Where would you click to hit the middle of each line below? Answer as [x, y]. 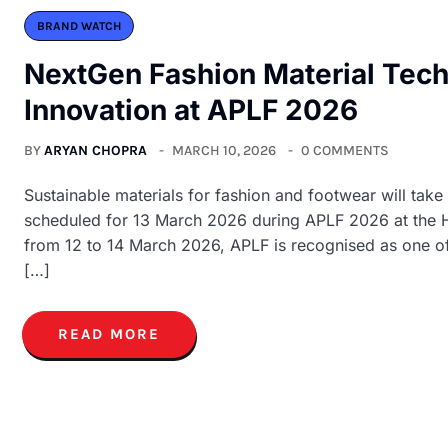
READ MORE [109, 333]
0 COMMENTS [345, 150]
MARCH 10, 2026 [224, 150]
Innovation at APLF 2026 [191, 109]
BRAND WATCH [79, 25]
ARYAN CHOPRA [95, 150]
